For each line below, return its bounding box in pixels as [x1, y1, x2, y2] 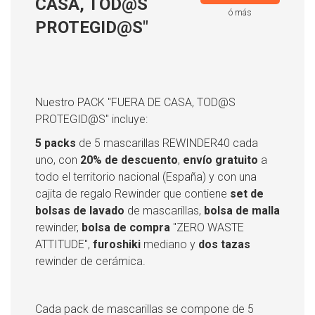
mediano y [141, 237, 198, 251]
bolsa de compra [82, 220, 170, 234]
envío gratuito [183, 153, 258, 167]
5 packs [35, 136, 76, 150]
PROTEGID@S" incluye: [35, 112, 148, 126]
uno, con [35, 153, 80, 167]
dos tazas [198, 237, 250, 251]
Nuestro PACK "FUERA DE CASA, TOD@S [35, 95, 236, 109]
